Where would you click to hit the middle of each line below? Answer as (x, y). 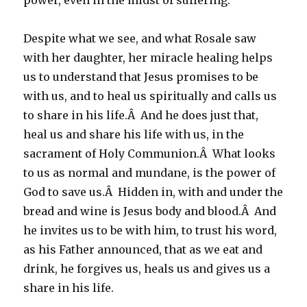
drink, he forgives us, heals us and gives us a (147, 269)
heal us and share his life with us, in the (134, 134)
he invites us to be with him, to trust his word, (150, 230)
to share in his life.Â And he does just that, (141, 115)
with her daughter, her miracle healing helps (148, 58)
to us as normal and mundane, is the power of (150, 173)
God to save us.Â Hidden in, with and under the (153, 192)
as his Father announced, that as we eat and (143, 249)
